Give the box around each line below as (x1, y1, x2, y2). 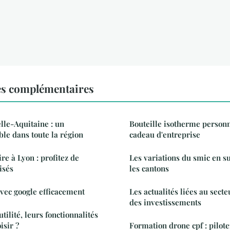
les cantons (129, 163, 169, 174)
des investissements (129, 197, 201, 207)
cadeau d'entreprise (129, 129, 200, 140)
